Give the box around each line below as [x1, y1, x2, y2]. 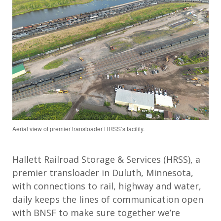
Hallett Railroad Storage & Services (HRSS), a [12, 153, 200, 165]
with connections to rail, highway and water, [12, 180, 201, 192]
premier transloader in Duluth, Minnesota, [12, 166, 193, 179]
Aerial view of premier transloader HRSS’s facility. [12, 124, 145, 133]
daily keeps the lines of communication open [12, 193, 203, 205]
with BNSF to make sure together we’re [12, 206, 180, 219]
